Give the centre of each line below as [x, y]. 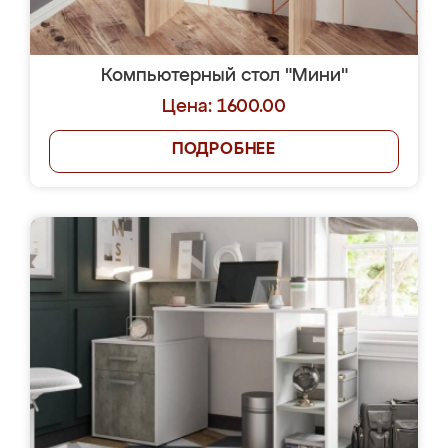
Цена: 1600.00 [224, 107]
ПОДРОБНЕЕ [224, 150]
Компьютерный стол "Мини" [224, 76]
